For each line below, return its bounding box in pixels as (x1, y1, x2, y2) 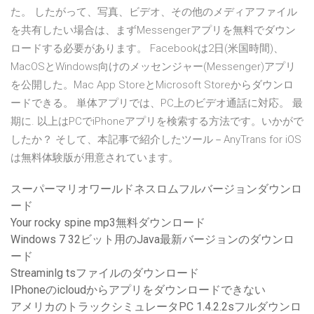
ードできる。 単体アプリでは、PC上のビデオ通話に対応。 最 (11, 97, 303, 110)
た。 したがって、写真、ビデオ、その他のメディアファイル (11, 6, 297, 19)
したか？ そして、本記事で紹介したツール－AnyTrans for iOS (11, 133, 301, 146)
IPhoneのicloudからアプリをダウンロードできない (11, 283, 266, 297)
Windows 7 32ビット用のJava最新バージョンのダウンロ (11, 233, 294, 247)
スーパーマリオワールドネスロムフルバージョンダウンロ (11, 182, 302, 196)
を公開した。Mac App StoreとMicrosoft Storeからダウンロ (11, 78, 294, 92)
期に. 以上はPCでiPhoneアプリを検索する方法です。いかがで (11, 115, 303, 128)
